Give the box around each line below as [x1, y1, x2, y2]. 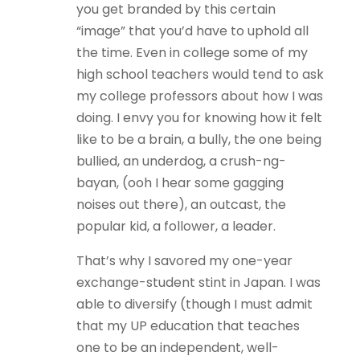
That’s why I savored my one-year [76, 252, 292, 270]
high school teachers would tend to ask [76, 65, 324, 84]
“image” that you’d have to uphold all [76, 22, 309, 40]
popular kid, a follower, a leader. [76, 217, 276, 235]
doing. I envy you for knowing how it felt [76, 108, 322, 127]
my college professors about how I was [76, 87, 323, 105]
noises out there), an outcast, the [76, 195, 286, 214]
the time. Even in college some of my [76, 43, 308, 62]
